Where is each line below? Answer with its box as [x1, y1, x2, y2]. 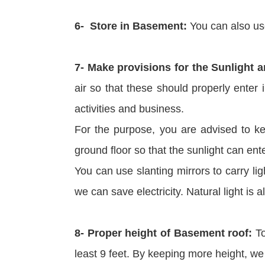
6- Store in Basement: [75, 20, 190, 32]
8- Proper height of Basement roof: [75, 227, 253, 239]
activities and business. [75, 102, 184, 115]
